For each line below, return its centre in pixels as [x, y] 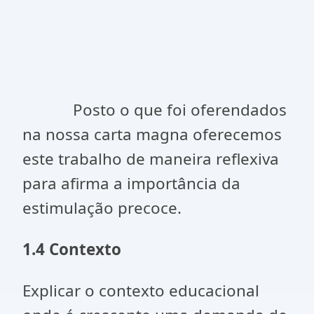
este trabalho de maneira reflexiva [151, 159]
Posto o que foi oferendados [155, 110]
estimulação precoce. [102, 208]
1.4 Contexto [72, 249]
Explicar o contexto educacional [141, 291]
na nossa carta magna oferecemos [152, 134]
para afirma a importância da [131, 183]
